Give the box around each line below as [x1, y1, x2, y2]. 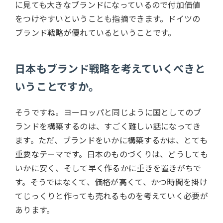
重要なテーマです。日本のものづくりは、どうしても [15, 148, 208, 160]
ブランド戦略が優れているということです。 [15, 26, 176, 39]
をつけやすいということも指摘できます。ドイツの [15, 12, 201, 25]
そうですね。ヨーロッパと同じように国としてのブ [15, 106, 202, 118]
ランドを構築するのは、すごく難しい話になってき [15, 120, 201, 132]
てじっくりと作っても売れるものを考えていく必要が [15, 190, 208, 202]
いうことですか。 [15, 79, 100, 94]
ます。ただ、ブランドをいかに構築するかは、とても [15, 134, 208, 146]
